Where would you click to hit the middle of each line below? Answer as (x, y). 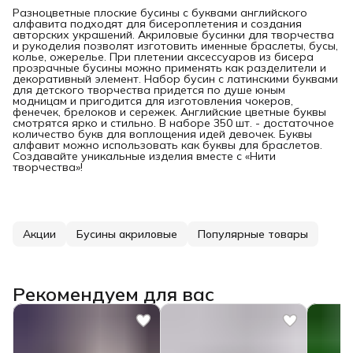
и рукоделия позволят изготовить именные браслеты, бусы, (175, 45)
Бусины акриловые (127, 234)
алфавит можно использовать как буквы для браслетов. (167, 145)
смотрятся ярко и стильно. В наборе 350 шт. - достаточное (173, 123)
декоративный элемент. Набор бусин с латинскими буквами (175, 78)
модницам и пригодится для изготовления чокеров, (153, 100)
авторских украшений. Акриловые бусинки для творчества (173, 34)
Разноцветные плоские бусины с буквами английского (160, 12)
